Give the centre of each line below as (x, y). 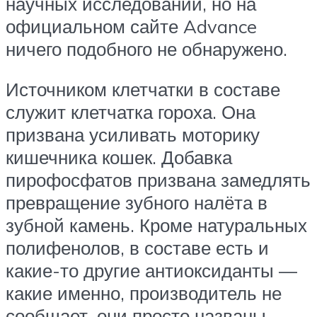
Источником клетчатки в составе (143, 90)
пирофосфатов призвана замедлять (158, 180)
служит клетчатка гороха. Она (131, 112)
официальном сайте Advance (131, 26)
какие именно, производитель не (144, 293)
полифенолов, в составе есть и (137, 248)
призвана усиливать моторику (133, 135)
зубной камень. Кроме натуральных (156, 225)
